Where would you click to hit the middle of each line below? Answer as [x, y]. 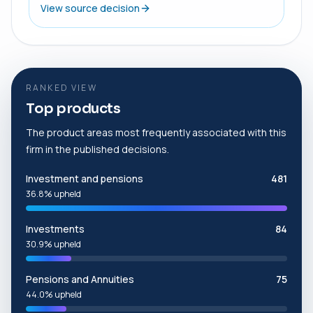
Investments [55, 228]
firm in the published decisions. [97, 149]
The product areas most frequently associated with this [156, 132]
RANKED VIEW [61, 87]
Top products [73, 108]
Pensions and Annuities [80, 279]
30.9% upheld [53, 244]
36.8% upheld [53, 194]
